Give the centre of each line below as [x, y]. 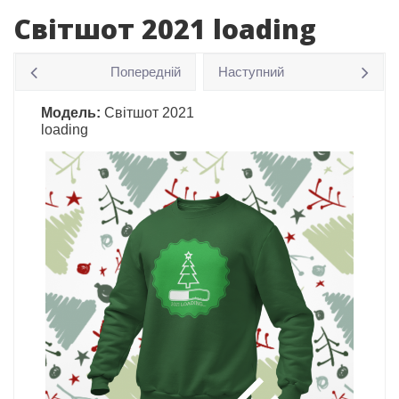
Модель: [71, 112]
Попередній [145, 71]
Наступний [252, 71]
